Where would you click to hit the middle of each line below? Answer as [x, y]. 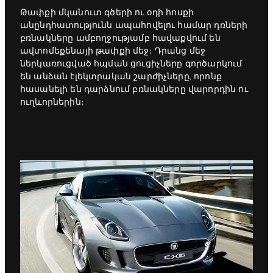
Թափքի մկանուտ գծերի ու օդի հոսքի [107, 13]
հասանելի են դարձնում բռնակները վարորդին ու [134, 90]
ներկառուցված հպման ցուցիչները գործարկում [131, 64]
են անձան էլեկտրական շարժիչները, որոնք [121, 77]
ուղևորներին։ [52, 103]
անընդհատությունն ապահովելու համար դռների [134, 26]
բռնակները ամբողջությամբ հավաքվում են [120, 39]
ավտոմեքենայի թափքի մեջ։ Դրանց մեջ [113, 51]
